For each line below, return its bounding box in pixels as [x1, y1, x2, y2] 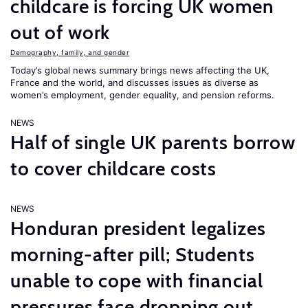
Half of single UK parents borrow [10, 131, 296, 154]
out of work [10, 21, 111, 44]
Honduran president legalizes [10, 217, 266, 240]
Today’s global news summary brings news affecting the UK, [10, 65, 269, 76]
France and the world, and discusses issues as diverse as [10, 77, 258, 88]
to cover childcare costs [10, 157, 217, 180]
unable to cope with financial [10, 269, 263, 292]
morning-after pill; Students [10, 243, 255, 266]
